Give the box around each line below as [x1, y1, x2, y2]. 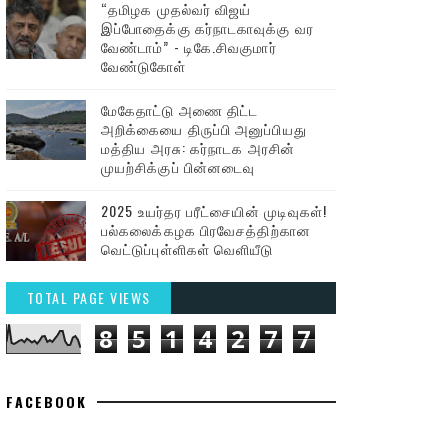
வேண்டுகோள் [101, 55, 187, 76]
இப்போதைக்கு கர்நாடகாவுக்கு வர [101, 17, 314, 38]
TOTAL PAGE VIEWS [26, 287, 151, 308]
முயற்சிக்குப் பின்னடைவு [101, 156, 256, 177]
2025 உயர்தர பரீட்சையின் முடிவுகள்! [101, 200, 328, 221]
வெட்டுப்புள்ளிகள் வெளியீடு [101, 238, 274, 259]
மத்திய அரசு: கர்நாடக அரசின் [101, 137, 295, 158]
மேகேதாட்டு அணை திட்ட [101, 99, 259, 120]
